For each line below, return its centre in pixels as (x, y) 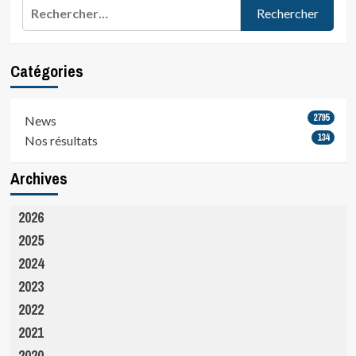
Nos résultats (61, 141)
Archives (39, 179)
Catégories (46, 72)
